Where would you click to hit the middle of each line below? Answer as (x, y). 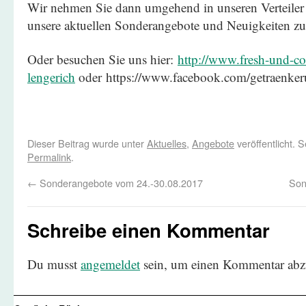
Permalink (49, 157)
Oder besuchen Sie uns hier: (102, 59)
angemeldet (110, 264)
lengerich (51, 77)
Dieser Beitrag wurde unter (87, 143)
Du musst (54, 264)
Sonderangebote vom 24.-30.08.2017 (120, 183)
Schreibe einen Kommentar (149, 230)
